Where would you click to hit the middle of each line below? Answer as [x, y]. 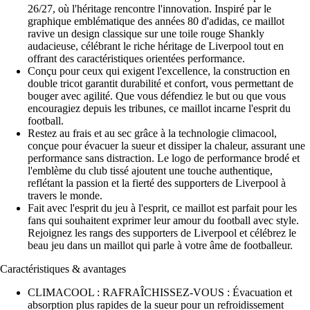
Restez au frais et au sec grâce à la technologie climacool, [152, 133]
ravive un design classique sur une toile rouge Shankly [146, 33]
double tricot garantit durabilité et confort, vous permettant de [161, 83]
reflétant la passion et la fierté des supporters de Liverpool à [157, 183]
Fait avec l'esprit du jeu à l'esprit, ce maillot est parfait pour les [162, 208]
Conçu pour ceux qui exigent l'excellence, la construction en [159, 71]
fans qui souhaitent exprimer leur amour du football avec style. [163, 220]
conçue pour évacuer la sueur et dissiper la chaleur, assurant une [166, 145]
